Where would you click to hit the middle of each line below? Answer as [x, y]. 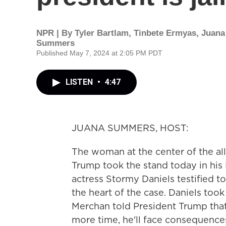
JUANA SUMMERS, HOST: [130, 128]
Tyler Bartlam [102, 33]
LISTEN [80, 82]
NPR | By [55, 33]
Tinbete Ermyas [165, 33]
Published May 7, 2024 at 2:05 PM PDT [99, 53]
